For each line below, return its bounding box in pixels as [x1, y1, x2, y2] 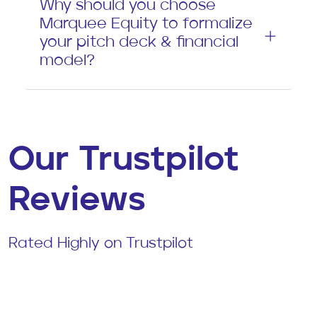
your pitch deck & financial [40, 34, 238, 50]
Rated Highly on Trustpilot [8, 236, 193, 251]
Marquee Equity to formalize [40, 16, 253, 32]
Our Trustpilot [8, 143, 239, 178]
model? [40, 52, 95, 69]
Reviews [8, 183, 145, 218]
